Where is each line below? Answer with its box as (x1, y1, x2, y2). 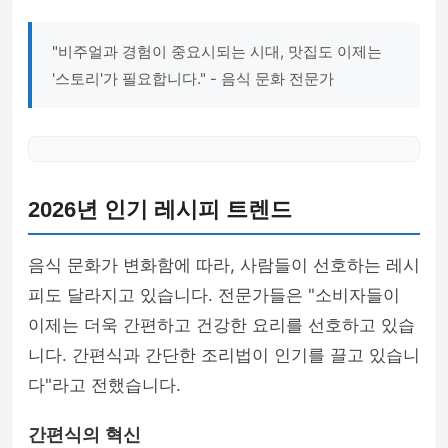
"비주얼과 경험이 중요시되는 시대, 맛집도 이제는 (52, 42, 382, 61)
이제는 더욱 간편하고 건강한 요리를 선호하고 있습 (28, 315, 415, 335)
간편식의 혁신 (28, 425, 141, 445)
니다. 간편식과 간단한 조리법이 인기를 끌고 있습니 (28, 345, 420, 365)
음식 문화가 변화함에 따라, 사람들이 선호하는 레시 (28, 255, 420, 275)
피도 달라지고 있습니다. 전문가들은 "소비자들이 (28, 285, 400, 305)
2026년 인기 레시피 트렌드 (28, 197, 292, 222)
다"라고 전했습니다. (28, 375, 181, 395)
